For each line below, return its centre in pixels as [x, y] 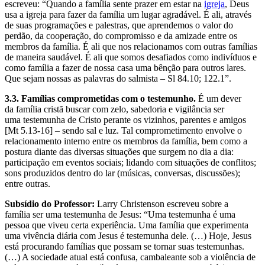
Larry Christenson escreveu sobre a [161, 203]
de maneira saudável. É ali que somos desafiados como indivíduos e [131, 57]
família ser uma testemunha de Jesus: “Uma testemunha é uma [120, 214]
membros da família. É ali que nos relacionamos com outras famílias [131, 46]
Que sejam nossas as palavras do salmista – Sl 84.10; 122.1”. [118, 78]
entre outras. [29, 183]
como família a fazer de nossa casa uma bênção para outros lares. [125, 67]
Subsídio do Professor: [50, 203]
